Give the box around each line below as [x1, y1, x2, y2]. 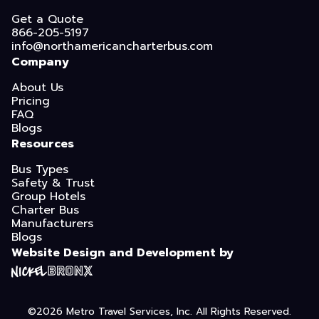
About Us [11, 79, 63, 97]
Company [11, 53, 69, 71]
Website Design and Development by [11, 244, 234, 262]
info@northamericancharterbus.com [11, 38, 213, 56]
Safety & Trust [11, 174, 95, 192]
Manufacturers [11, 215, 93, 233]
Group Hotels [11, 188, 85, 206]
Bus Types [11, 161, 68, 179]
